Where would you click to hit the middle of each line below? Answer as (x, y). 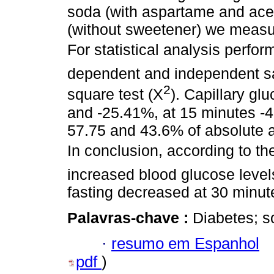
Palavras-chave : (130, 217)
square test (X (115, 94)
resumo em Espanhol (185, 243)
